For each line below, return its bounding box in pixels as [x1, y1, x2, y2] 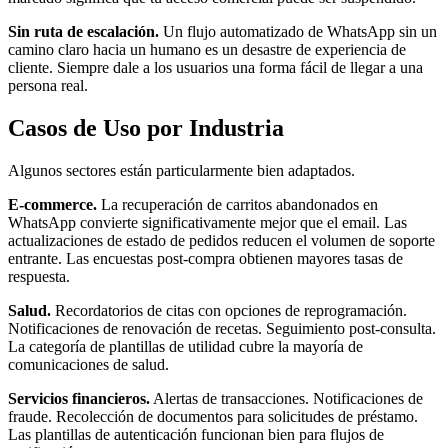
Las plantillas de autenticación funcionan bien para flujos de [8, 425, 384, 443]
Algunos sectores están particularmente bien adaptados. [8, 161, 355, 179]
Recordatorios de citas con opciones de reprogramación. [51, 301, 407, 319]
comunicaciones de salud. [8, 355, 169, 373]
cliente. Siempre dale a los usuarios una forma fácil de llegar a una [8, 58, 423, 76]
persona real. [8, 76, 88, 94]
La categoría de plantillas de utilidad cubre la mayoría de [8, 337, 363, 355]
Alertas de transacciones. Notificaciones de [150, 389, 423, 407]
